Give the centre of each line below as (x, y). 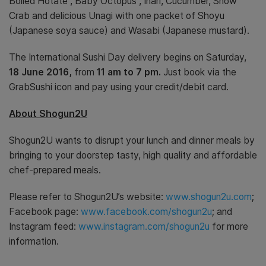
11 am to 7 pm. (128, 72)
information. (34, 242)
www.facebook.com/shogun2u (146, 212)
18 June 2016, (42, 72)
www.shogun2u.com (209, 197)
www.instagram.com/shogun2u (144, 227)
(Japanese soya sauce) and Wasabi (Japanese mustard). (129, 31)
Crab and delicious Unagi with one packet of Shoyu (117, 16)
